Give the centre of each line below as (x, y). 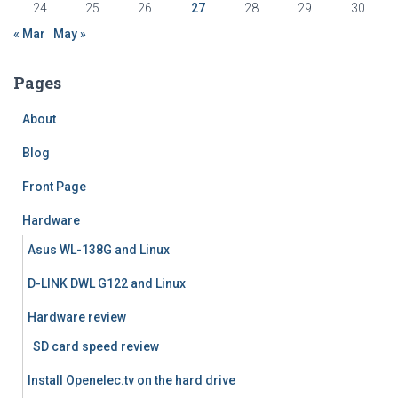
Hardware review (77, 317)
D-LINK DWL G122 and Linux (107, 283)
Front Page (54, 187)
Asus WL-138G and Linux (99, 250)
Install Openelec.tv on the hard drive (131, 380)
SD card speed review (96, 346)
